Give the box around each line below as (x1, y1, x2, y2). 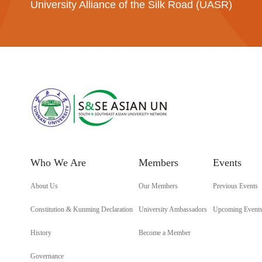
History (30, 229, 51, 237)
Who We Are (30, 157, 86, 168)
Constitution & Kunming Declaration (30, 205, 133, 213)
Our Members (139, 182, 178, 190)
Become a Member (139, 229, 191, 237)
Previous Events (213, 182, 258, 190)
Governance (30, 252, 64, 260)
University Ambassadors (139, 205, 207, 213)
